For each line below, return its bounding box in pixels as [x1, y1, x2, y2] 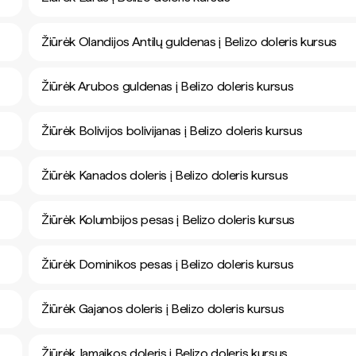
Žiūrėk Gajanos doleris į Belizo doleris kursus [41, 301, 284, 316]
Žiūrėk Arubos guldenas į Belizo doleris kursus [41, 79, 294, 94]
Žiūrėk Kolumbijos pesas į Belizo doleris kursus [41, 212, 295, 227]
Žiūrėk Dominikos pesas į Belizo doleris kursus [41, 257, 294, 272]
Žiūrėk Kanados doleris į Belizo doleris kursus [41, 168, 288, 183]
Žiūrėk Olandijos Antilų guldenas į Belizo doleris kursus [41, 34, 338, 49]
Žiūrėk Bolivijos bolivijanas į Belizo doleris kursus [41, 123, 303, 138]
